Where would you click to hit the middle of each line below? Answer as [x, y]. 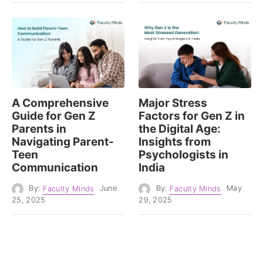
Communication [55, 168]
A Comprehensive [60, 103]
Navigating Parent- [63, 142]
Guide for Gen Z [54, 116]
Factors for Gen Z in [192, 116]
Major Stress [173, 103]
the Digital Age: [180, 129]
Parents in [39, 129]
